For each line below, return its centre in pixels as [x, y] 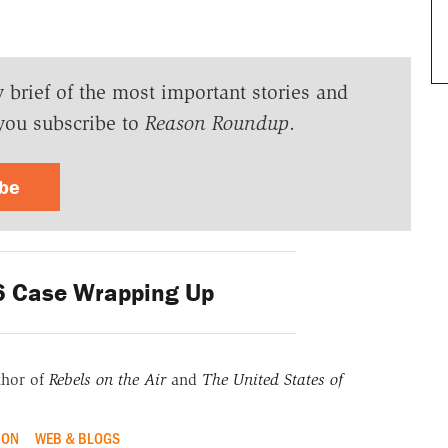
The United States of [272, 380]
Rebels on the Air [107, 380]
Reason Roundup [216, 123]
